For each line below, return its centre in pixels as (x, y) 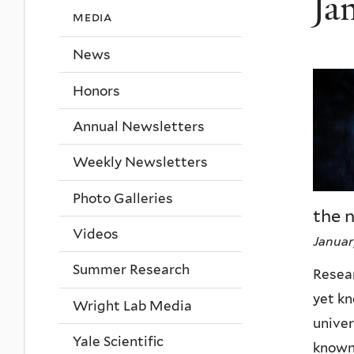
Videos (96, 234)
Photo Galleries (123, 198)
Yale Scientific (118, 342)
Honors (96, 90)
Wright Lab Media (132, 305)
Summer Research (131, 270)
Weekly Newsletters (140, 162)
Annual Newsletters (139, 126)
